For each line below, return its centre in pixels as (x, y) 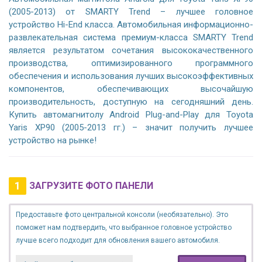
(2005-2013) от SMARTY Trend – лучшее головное (131, 12)
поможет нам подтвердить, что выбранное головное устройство (124, 228)
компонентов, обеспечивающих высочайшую (131, 89)
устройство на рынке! (53, 141)
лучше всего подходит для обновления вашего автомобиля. (118, 241)
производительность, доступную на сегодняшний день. (131, 102)
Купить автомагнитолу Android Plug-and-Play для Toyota (131, 115)
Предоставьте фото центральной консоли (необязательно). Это (122, 215)
